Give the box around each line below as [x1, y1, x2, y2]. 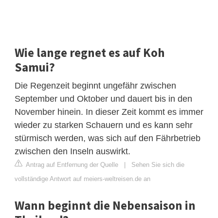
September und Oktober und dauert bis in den [15, 93, 192, 104]
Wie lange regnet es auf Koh [15, 44, 164, 60]
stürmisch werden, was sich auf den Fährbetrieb [15, 133, 200, 143]
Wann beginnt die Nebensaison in [15, 197, 196, 213]
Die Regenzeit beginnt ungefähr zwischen [15, 80, 176, 91]
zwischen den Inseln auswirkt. [15, 146, 130, 156]
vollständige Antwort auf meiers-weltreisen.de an [15, 175, 150, 182]
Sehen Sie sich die [131, 161, 184, 168]
